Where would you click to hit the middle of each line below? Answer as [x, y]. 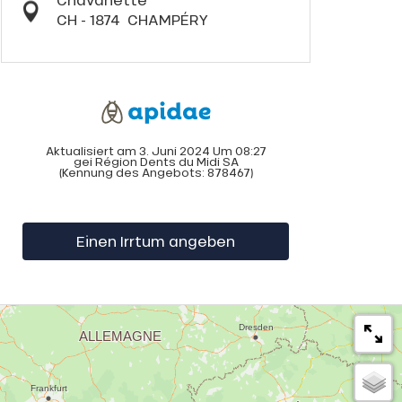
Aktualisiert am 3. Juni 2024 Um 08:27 [156, 151]
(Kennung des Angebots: [133, 172]
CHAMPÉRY [167, 19]
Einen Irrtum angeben [155, 240]
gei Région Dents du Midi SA [156, 162]
